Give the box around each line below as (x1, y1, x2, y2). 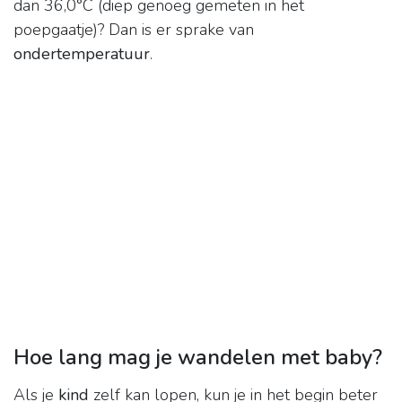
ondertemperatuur (13, 43, 150, 66)
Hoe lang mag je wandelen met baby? (13, 343, 382, 372)
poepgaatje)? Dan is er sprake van (13, 19, 254, 41)
